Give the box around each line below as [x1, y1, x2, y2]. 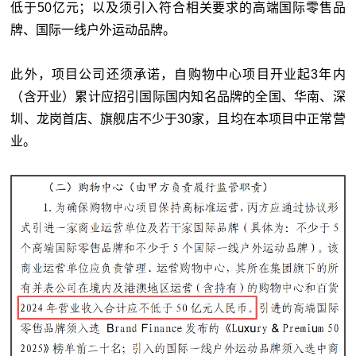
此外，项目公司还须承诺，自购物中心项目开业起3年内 [10, 67, 346, 81]
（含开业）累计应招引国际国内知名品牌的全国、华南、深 [10, 89, 346, 103]
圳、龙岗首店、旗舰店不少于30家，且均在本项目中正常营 [10, 111, 346, 126]
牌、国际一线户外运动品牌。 [10, 22, 176, 37]
